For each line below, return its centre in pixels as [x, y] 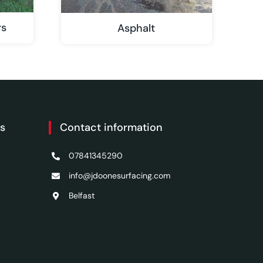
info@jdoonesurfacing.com [119, 175]
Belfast [81, 195]
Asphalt [136, 28]
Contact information [112, 127]
